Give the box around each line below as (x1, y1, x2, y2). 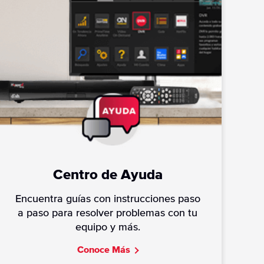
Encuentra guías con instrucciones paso (15, 194, 200, 205)
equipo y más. (75, 222, 140, 233)
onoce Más (84, 245, 131, 255)
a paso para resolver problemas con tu (18, 208, 198, 219)
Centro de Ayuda (52, 168, 163, 183)
